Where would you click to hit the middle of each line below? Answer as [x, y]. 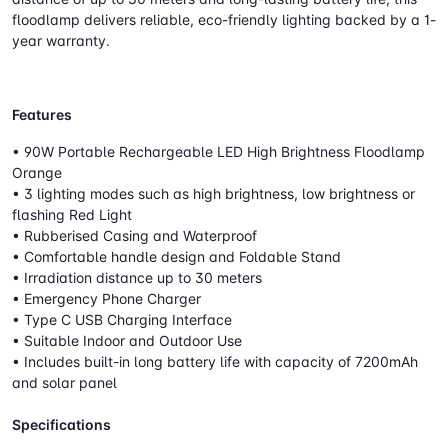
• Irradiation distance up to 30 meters [137, 277]
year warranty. [61, 40]
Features [42, 114]
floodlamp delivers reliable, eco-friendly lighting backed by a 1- [224, 19]
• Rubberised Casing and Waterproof [134, 235]
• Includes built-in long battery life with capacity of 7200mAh [215, 361]
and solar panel [64, 382]
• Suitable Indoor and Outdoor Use [127, 340]
